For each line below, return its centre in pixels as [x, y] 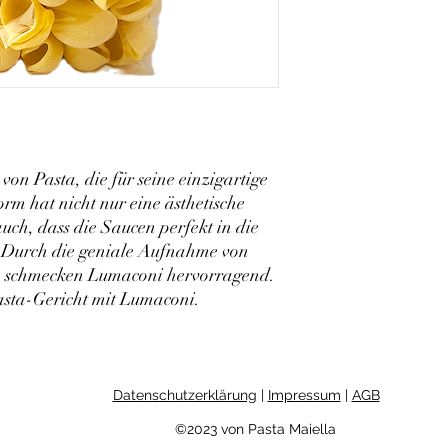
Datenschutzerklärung [184, 394]
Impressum [304, 394]
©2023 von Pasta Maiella [255, 428]
